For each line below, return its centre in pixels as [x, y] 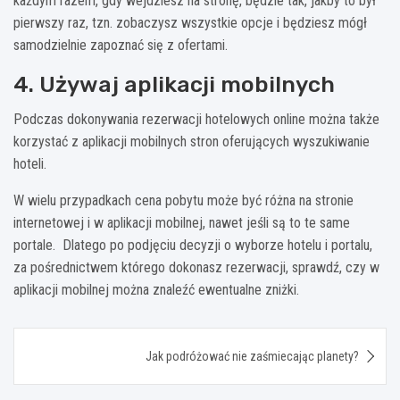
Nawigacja [69, 340]
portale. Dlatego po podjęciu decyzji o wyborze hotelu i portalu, [193, 245]
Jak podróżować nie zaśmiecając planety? [252, 356]
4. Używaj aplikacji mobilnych [174, 84]
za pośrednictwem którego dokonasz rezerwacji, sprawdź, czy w [196, 267]
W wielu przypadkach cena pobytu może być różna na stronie [183, 200]
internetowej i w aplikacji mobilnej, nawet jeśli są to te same [182, 222]
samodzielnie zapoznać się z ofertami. [121, 45]
